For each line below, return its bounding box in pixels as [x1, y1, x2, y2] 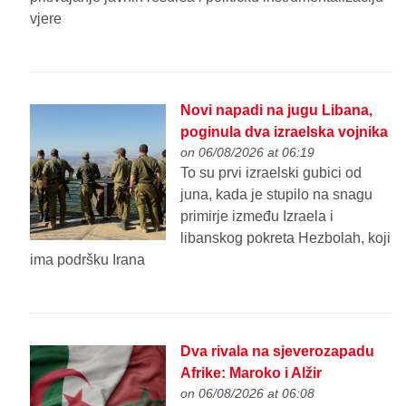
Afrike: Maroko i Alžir [180, 365, 323, 382]
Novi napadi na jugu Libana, [180, 102, 373, 119]
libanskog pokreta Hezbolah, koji [180, 230, 391, 246]
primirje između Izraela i [180, 208, 334, 225]
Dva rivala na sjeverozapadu [180, 343, 375, 360]
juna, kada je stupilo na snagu [180, 187, 373, 203]
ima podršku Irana [30, 252, 146, 268]
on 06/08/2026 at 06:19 [180, 145, 315, 160]
